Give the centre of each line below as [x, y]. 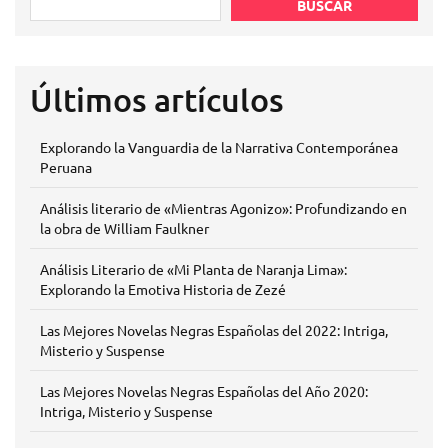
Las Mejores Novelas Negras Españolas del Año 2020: [204, 391]
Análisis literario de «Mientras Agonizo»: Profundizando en [223, 208]
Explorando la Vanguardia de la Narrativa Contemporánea [219, 147]
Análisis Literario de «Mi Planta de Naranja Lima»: [193, 269]
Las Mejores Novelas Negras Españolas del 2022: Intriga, [214, 330]
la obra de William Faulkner [124, 228]
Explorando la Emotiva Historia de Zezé [163, 289]
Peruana [66, 167]
